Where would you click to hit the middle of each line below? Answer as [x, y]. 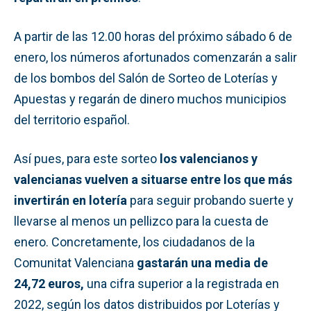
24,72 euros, [49, 283]
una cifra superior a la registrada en [182, 283]
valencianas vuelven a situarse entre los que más [153, 179]
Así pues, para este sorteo [87, 158]
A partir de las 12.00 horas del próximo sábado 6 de [153, 36]
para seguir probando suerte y [210, 200]
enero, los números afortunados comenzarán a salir [155, 57]
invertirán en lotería [70, 200]
